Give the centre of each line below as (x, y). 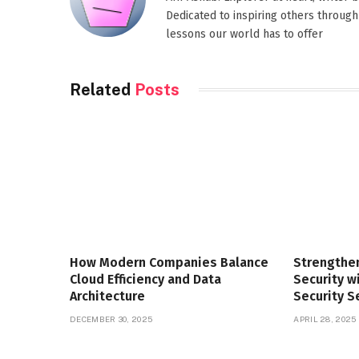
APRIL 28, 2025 (325, 319)
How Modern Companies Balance (169, 262)
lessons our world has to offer (244, 34)
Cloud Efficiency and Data (145, 279)
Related (102, 89)
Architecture (107, 296)
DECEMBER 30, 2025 (111, 319)
